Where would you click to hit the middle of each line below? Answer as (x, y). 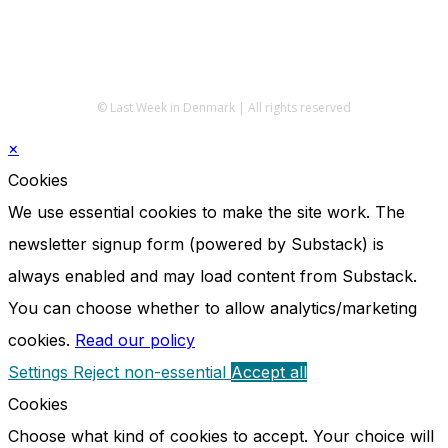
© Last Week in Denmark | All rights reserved (224, 107)
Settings (40, 371)
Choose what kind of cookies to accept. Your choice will (221, 435)
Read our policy (135, 339)
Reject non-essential (152, 371)
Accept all (269, 371)
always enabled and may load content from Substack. (212, 275)
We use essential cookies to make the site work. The (206, 211)
